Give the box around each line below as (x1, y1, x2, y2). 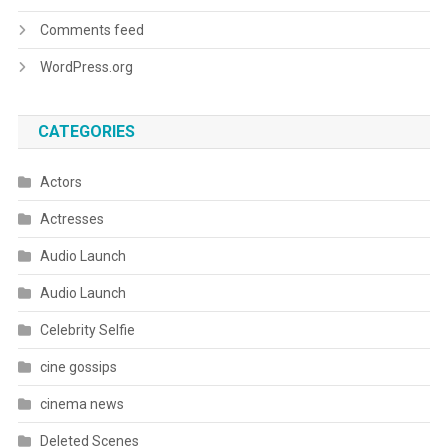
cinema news (39, 395, 124, 412)
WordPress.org (39, 58, 133, 75)
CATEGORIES (37, 121, 135, 141)
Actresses (39, 210, 104, 227)
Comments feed (39, 21, 144, 38)
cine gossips (39, 358, 117, 375)
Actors (39, 173, 82, 190)
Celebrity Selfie (39, 321, 135, 338)
